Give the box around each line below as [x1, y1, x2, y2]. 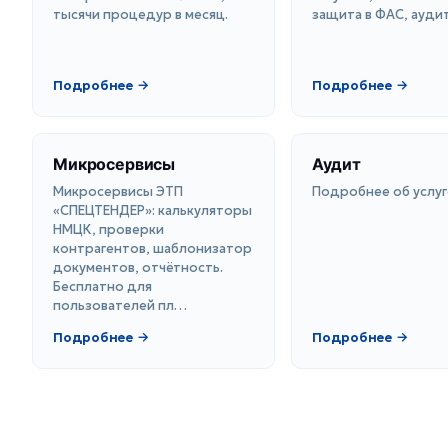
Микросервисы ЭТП [53, 183, 183, 201]
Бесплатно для [53, 278, 152, 296]
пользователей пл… [53, 297, 187, 315]
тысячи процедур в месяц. [53, 6, 228, 24]
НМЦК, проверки [53, 221, 164, 239]
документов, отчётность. [53, 259, 223, 277]
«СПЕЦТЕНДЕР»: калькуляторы [53, 202, 252, 220]
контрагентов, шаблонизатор [53, 240, 252, 258]
